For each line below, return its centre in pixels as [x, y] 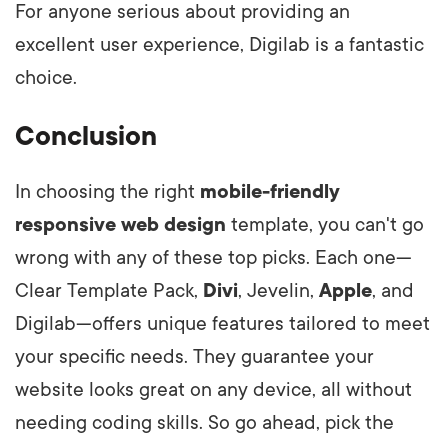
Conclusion [86, 135]
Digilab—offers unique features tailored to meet [222, 323]
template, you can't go [325, 224]
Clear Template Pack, [109, 290]
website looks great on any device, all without [213, 389]
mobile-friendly [270, 191]
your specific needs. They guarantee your [194, 356]
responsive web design [120, 224]
